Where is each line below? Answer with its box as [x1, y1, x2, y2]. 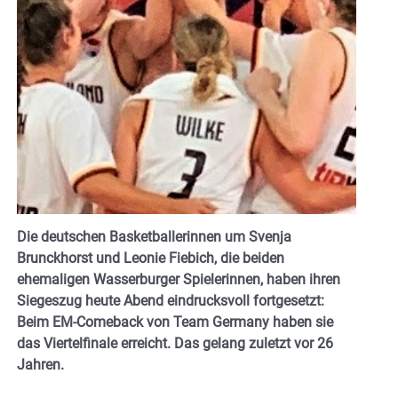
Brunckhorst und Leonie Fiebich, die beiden [17, 250, 284, 267]
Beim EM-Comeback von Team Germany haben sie [17, 314, 333, 331]
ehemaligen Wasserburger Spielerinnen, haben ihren [17, 271, 340, 289]
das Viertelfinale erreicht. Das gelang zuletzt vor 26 [17, 335, 333, 353]
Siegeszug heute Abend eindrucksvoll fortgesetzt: [17, 292, 324, 310]
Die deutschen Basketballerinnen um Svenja [17, 228, 291, 246]
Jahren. [17, 356, 64, 374]
